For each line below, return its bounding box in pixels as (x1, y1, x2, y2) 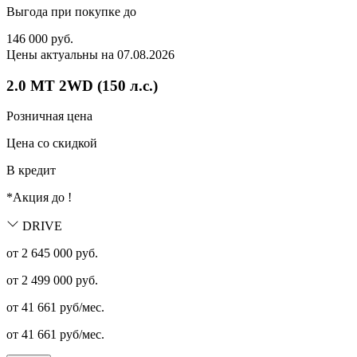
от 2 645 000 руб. (6, 246, 98, 261)
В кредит (6, 163, 56, 178)
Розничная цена (6, 109, 92, 124)
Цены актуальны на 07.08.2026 (6, 47, 175, 61)
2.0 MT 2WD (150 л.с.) (6, 76, 158, 94)
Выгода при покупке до (6, 4, 136, 18)
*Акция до (6, 190, 68, 205)
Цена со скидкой (6, 136, 97, 151)
